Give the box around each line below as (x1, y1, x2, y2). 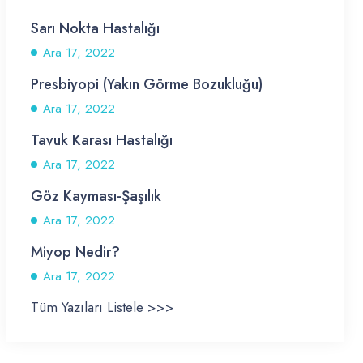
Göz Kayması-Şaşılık (31, 186, 161, 207)
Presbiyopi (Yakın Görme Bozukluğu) (31, 74, 263, 96)
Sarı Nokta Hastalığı (31, 18, 160, 40)
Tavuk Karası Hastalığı (31, 130, 173, 152)
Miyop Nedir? (31, 241, 120, 263)
